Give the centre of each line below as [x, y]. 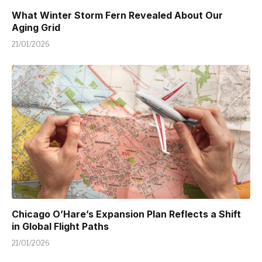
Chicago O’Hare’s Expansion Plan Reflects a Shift [126, 214]
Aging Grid [36, 27]
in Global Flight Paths [60, 227]
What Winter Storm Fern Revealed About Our [117, 15]
